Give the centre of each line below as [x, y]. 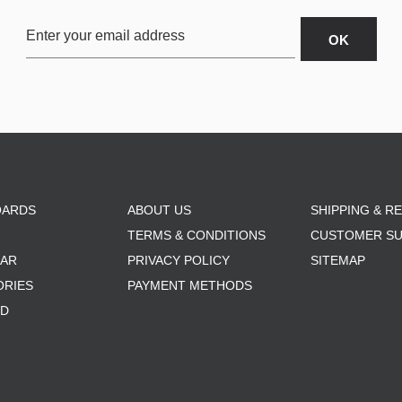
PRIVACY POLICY [179, 261]
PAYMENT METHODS [190, 286]
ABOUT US [159, 210]
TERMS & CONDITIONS [197, 236]
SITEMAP [338, 261]
